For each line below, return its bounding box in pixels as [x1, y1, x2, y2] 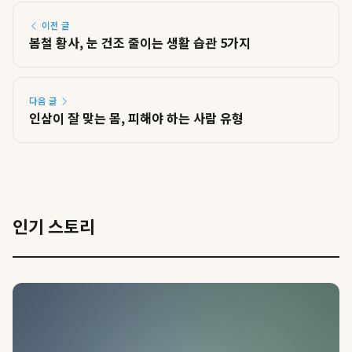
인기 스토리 [13, 214, 95, 238]
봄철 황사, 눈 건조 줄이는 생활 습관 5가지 [29, 33, 251, 52]
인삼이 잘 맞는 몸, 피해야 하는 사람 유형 [29, 108, 244, 127]
